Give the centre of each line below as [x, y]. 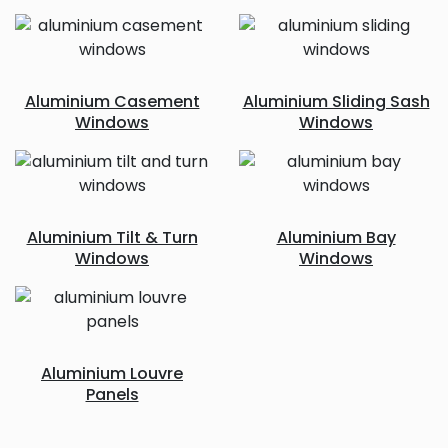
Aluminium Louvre [112, 373]
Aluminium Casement [112, 101]
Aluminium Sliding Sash [336, 101]
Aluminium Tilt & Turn [112, 237]
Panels [112, 394]
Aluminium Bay [336, 237]
